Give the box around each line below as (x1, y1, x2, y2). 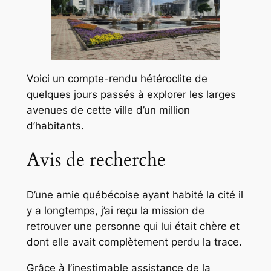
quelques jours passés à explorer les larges (26, 88, 236, 100)
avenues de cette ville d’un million (26, 103, 190, 116)
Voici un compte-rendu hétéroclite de (26, 72, 207, 85)
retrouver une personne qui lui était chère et (26, 220, 240, 232)
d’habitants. (26, 119, 84, 132)
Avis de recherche (26, 147, 166, 173)
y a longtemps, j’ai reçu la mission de (26, 204, 204, 217)
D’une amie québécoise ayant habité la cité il (26, 188, 243, 201)
